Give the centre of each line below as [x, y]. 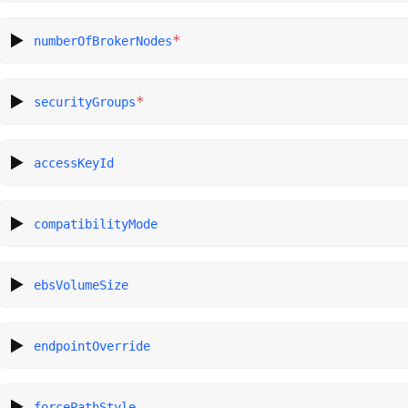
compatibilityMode [96, 224]
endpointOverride [92, 346]
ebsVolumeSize [82, 285]
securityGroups [85, 102]
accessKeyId [74, 163]
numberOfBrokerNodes [103, 41]
